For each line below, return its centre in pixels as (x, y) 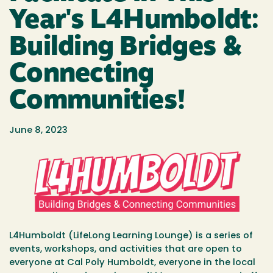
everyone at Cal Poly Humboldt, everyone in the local (132, 263)
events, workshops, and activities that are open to (126, 249)
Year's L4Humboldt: (134, 22)
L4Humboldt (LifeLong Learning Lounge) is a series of (131, 236)
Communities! (97, 102)
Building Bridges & (126, 48)
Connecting (82, 75)
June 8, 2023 (38, 131)
